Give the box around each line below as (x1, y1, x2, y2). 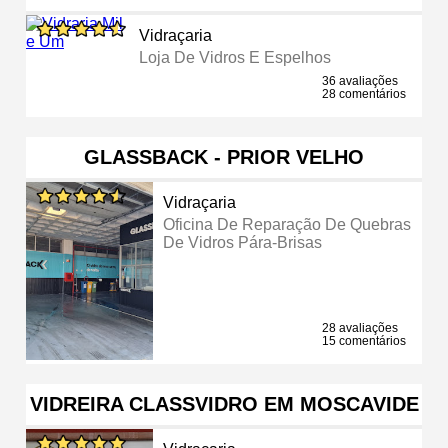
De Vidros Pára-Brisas (163, 233, 323, 251)
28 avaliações (322, 320, 398, 335)
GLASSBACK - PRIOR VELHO (84, 145, 364, 168)
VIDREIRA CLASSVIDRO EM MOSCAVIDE (29, 392, 419, 415)
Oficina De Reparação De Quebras (163, 215, 412, 233)
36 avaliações (322, 73, 398, 88)
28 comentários (322, 86, 406, 101)
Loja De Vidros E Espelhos (138, 48, 331, 66)
